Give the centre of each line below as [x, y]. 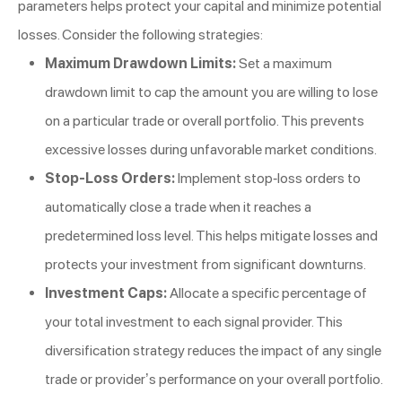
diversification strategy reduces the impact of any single [213, 351]
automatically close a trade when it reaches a [178, 207]
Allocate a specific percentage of [267, 293]
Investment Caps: [106, 293]
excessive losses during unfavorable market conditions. [211, 150]
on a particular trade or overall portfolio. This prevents [205, 121]
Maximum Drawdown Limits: [140, 64]
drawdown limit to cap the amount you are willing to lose [211, 92]
